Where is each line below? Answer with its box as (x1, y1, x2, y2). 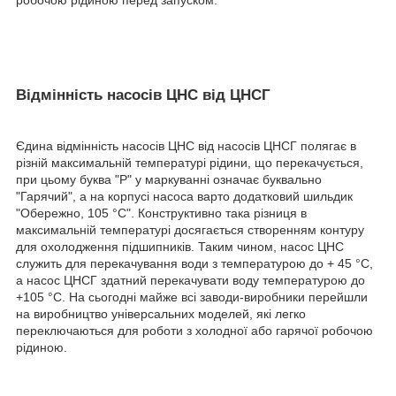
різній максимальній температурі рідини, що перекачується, (16, 155, 363, 170)
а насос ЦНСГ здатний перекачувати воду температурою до (16, 272, 365, 287)
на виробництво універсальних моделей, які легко (16, 306, 306, 321)
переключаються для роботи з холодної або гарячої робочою (16, 323, 373, 338)
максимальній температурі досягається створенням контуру (16, 222, 364, 237)
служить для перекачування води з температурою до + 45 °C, (16, 255, 373, 270)
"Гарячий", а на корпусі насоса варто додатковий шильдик (16, 188, 353, 203)
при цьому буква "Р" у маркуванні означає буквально (16, 171, 322, 187)
